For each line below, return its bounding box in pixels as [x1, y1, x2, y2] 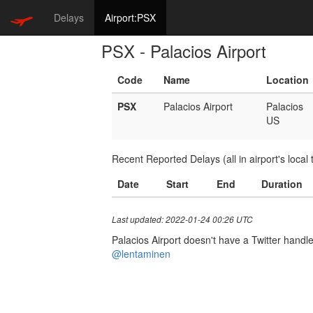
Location [266, 73, 309, 87]
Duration [261, 177, 303, 191]
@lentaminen [112, 247, 170, 261]
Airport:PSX [105, 10, 156, 24]
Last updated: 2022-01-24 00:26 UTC [112, 214, 253, 225]
